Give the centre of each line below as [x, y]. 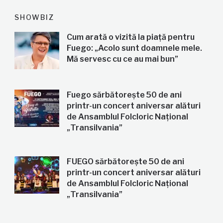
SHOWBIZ [34, 17]
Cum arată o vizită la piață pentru [130, 37]
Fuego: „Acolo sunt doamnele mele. [134, 48]
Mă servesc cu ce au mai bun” [122, 59]
